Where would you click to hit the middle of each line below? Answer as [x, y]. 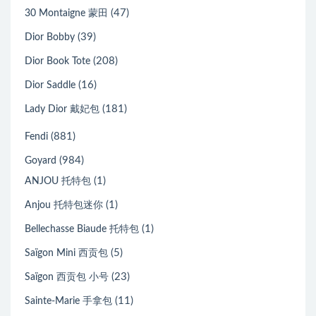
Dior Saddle [50, 85]
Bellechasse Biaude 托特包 [82, 229]
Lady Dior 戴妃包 [62, 109]
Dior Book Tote [57, 61]
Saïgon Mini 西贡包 [66, 253]
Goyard [41, 160]
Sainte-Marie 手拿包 [68, 301]
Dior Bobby [50, 37]
